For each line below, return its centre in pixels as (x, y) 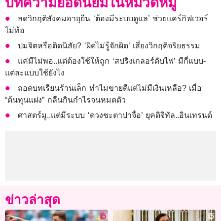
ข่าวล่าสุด (33, 200)
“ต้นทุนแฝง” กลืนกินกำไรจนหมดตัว (65, 100)
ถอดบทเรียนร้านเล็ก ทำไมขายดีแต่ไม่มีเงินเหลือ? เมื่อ (110, 88)
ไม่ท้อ (15, 30)
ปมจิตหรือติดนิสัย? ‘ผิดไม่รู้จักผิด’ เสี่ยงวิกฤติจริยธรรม (109, 45)
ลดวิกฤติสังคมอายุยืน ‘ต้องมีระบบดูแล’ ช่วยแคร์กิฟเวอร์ (113, 18)
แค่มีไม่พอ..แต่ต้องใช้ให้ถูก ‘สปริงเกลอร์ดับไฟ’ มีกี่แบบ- (112, 61)
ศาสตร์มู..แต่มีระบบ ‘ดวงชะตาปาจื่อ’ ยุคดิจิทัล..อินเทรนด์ (115, 115)
